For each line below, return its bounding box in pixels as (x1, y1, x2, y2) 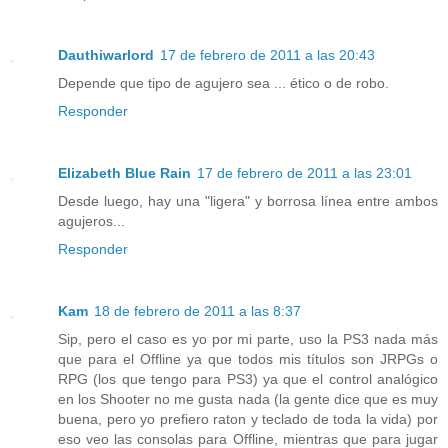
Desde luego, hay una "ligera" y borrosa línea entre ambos (58, 192, 438, 209)
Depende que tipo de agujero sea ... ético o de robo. (58, 75, 389, 91)
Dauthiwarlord (58, 47, 154, 63)
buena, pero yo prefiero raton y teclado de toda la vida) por (58, 410, 438, 427)
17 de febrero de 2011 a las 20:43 (160, 47, 375, 63)
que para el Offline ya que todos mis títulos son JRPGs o (58, 350, 438, 367)
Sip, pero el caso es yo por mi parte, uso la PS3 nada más (58, 330, 438, 347)
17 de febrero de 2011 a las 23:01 (197, 164, 412, 181)
